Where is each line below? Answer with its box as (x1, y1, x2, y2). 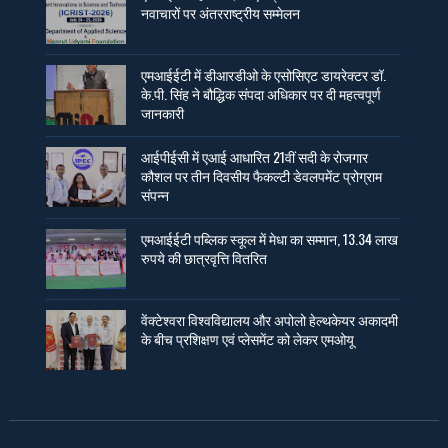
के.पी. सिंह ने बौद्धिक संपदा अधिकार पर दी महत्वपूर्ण (141, 82, 382, 104)
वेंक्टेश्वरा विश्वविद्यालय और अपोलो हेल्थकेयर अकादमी (141, 308, 399, 330)
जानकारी (141, 101, 185, 123)
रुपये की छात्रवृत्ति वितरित (141, 246, 268, 268)
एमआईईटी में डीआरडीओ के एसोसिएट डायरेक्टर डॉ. (141, 63, 387, 85)
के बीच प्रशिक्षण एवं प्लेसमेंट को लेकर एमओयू (141, 327, 355, 349)
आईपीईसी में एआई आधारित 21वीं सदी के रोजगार (141, 145, 369, 167)
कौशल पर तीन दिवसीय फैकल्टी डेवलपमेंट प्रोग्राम (141, 164, 383, 186)
